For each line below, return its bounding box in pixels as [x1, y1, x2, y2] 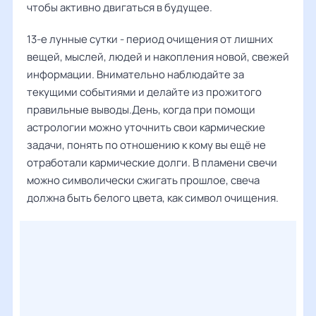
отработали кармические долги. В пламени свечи [27, 155, 277, 170]
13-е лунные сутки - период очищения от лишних [27, 32, 273, 47]
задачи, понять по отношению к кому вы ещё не [27, 138, 266, 152]
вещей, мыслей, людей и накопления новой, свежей [27, 49, 289, 64]
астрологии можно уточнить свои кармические [27, 120, 265, 135]
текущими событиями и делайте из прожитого [27, 85, 262, 99]
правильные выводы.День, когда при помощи [27, 102, 255, 117]
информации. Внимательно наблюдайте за [27, 67, 244, 82]
